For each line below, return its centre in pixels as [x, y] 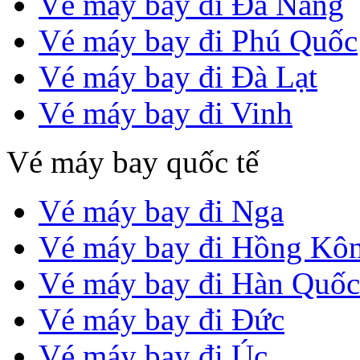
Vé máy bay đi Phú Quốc [198, 40]
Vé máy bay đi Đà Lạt [178, 76]
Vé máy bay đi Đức [162, 319]
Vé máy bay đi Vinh [166, 112]
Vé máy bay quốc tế [133, 162]
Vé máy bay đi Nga [161, 211]
